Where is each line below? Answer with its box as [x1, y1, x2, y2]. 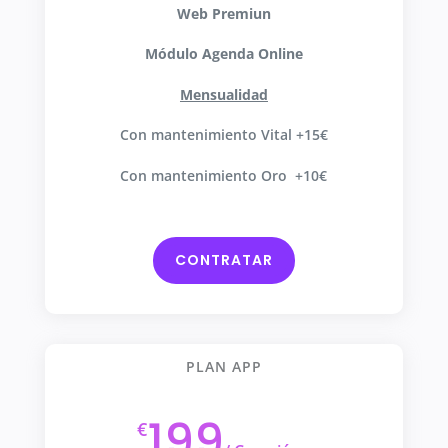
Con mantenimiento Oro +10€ [120, 165, 328, 185]
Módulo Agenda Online [144, 44, 303, 64]
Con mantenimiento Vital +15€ [119, 125, 328, 145]
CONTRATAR [174, 250, 273, 271]
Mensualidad [179, 84, 268, 104]
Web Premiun [176, 4, 271, 23]
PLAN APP [185, 357, 262, 377]
